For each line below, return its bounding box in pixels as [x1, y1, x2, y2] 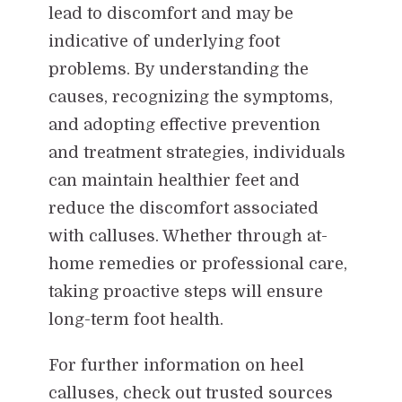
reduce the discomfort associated [48, 198, 319, 217]
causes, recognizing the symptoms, [48, 87, 333, 106]
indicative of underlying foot [48, 31, 280, 50]
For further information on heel [48, 355, 304, 374]
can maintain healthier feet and [48, 170, 300, 189]
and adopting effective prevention [48, 115, 320, 134]
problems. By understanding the [48, 59, 309, 78]
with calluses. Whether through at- [48, 226, 328, 245]
